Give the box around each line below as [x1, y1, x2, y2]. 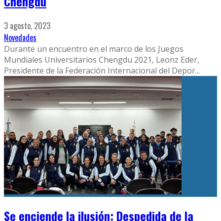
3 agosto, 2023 [4, 20, 50, 32]
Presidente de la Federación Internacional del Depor [4, 65, 195, 76]
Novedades [4, 32, 37, 43]
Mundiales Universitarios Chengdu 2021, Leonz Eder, [4, 54, 199, 65]
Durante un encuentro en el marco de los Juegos [4, 43, 184, 54]
